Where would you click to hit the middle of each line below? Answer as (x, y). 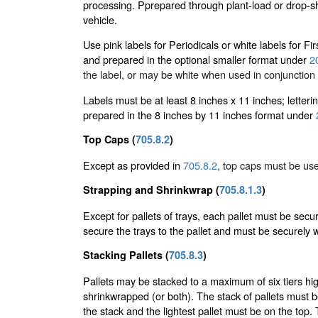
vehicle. (100, 19)
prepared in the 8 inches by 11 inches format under (199, 114)
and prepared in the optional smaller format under (196, 60)
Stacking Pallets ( (126, 255)
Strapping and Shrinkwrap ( (151, 190)
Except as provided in (133, 165)
